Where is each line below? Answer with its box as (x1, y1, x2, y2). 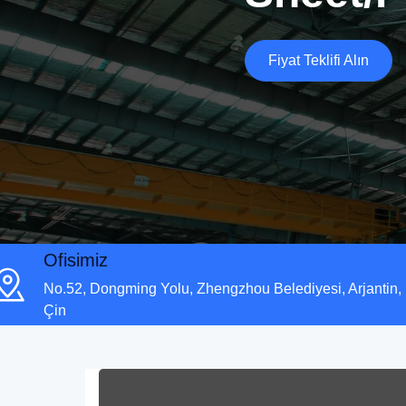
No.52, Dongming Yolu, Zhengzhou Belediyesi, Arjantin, (43, 281, 401, 297)
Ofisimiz (43, 250, 108, 271)
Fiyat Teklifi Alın (268, 53, 369, 69)
